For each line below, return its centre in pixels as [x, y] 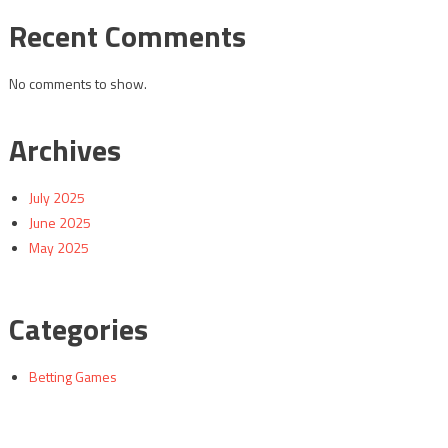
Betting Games [72, 376]
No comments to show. [77, 83]
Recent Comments [127, 35]
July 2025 [56, 197]
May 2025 [58, 247]
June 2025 [59, 222]
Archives [64, 149]
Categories [78, 328]
